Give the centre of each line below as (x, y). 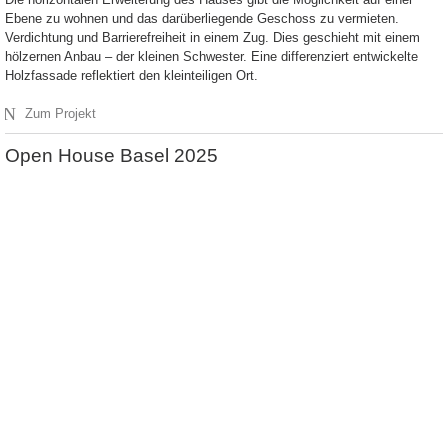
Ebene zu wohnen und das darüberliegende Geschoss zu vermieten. (202, 19)
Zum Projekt (61, 114)
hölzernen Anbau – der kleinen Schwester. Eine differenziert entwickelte (211, 57)
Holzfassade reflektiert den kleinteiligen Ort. (131, 76)
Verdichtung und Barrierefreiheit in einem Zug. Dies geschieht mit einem (212, 38)
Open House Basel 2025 (111, 156)
